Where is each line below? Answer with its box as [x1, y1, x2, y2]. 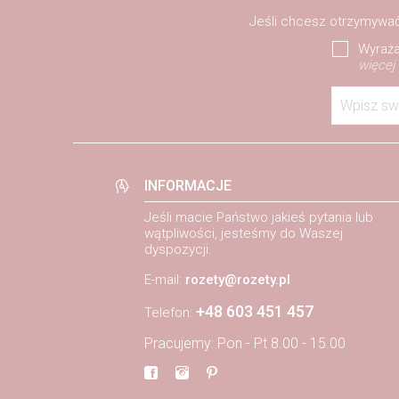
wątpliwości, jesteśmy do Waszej [144, 225, 343, 242]
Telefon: [144, 305, 196, 322]
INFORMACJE [144, 177, 232, 195]
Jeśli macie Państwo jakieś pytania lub [144, 209, 373, 226]
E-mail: [144, 272, 185, 289]
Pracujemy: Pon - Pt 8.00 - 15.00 [144, 335, 346, 353]
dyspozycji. [144, 241, 212, 258]
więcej [358, 57, 395, 74]
